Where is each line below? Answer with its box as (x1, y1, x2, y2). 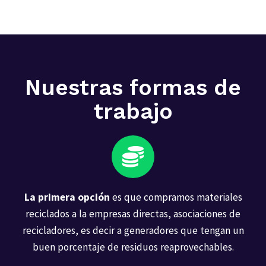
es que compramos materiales (109, 190, 242, 204)
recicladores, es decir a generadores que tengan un (22, 223, 244, 237)
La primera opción (24, 190, 110, 204)
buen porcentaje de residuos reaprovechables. (32, 240, 234, 254)
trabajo (93, 98, 173, 124)
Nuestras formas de (25, 74, 241, 100)
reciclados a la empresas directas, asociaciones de (26, 207, 240, 220)
